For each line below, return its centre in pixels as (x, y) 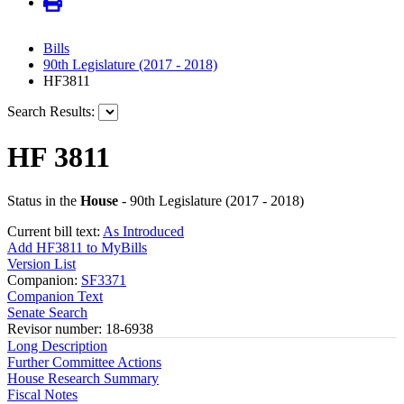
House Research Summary (83, 379)
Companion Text (55, 297)
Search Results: (51, 112)
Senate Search (47, 313)
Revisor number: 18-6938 (80, 329)
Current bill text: (55, 232)
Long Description (57, 346)
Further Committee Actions (84, 363)
